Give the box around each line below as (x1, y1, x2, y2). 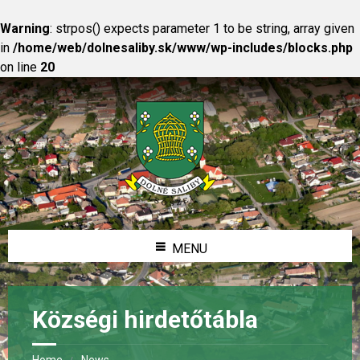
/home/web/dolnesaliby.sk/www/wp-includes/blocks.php (13, 40, 353, 55)
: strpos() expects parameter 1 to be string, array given (50, 21, 354, 36)
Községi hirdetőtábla (32, 305, 258, 333)
